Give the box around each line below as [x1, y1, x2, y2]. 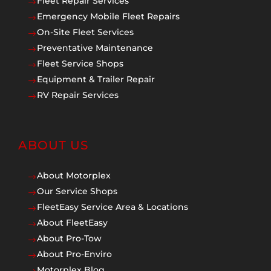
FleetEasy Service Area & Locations [37, 201, 188, 213]
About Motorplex [37, 170, 111, 181]
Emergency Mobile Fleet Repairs [37, 11, 180, 22]
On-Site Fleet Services [37, 27, 134, 38]
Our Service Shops [37, 186, 117, 197]
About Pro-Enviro [37, 249, 112, 260]
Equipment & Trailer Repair [37, 74, 155, 85]
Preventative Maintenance [37, 42, 153, 54]
